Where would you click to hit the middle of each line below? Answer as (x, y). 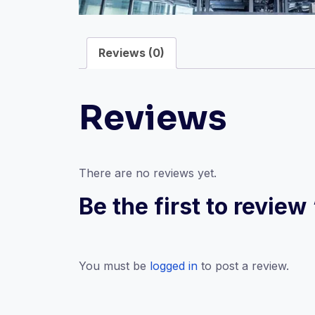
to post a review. (243, 266)
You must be (114, 266)
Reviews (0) (131, 53)
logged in (174, 266)
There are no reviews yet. (148, 173)
